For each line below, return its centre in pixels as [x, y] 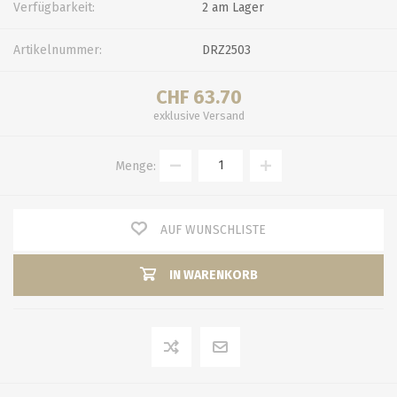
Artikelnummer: [58, 50]
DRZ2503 [226, 50]
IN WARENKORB [213, 275]
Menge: [136, 166]
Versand [223, 115]
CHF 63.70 [198, 97]
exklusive [178, 115]
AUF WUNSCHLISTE [213, 230]
